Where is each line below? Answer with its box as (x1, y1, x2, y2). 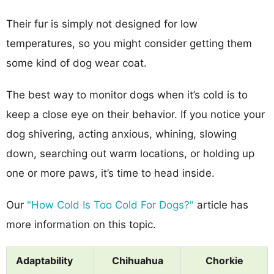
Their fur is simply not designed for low (6, 17, 198, 30)
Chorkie (205, 254, 243, 267)
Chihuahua (111, 254, 163, 267)
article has (194, 198, 248, 211)
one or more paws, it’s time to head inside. (6, 166, 215, 179)
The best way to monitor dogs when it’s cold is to (6, 88, 248, 101)
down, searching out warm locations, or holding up (6, 147, 254, 160)
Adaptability (16, 254, 73, 267)
